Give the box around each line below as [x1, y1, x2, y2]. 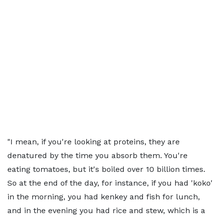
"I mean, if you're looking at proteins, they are [7, 137, 180, 146]
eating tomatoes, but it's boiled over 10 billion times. [7, 165, 205, 174]
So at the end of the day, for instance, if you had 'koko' [7, 178, 213, 188]
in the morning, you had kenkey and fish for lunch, [7, 192, 200, 201]
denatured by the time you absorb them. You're [7, 151, 188, 160]
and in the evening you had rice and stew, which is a [7, 206, 205, 215]
